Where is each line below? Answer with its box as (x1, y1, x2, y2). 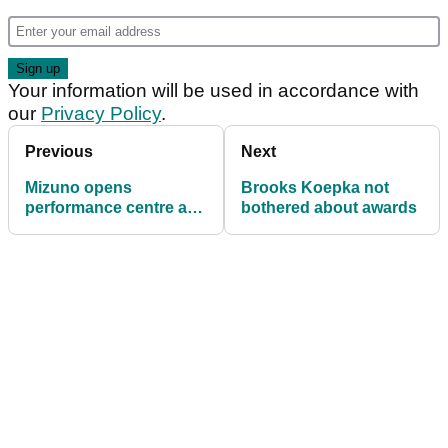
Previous (25, 143, 93, 161)
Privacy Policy (41, 103, 161, 125)
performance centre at (25, 199, 192, 217)
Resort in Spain (25, 239, 142, 257)
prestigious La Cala (25, 219, 172, 237)
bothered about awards (241, 199, 417, 217)
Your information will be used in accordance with (8, 80, 419, 102)
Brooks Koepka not (241, 179, 389, 197)
